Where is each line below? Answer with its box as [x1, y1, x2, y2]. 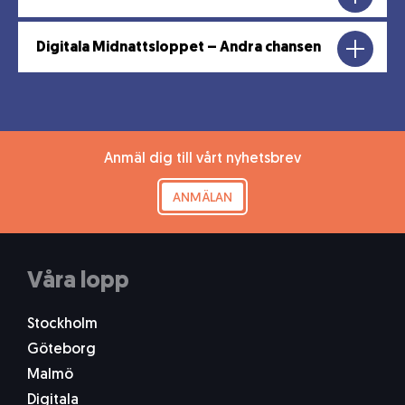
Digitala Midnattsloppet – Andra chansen [36, 41, 321, 55]
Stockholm [27, 316, 98, 332]
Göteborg [27, 342, 96, 357]
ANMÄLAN [173, 191, 232, 205]
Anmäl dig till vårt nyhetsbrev [104, 151, 301, 166]
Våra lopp [27, 269, 129, 293]
